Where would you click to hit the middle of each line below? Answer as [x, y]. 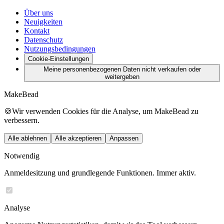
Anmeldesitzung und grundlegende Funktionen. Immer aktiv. [100, 172]
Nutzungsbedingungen [60, 48]
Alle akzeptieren [78, 138]
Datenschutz [43, 39]
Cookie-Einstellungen [58, 58]
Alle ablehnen [27, 138]
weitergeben [122, 76]
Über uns [38, 12]
